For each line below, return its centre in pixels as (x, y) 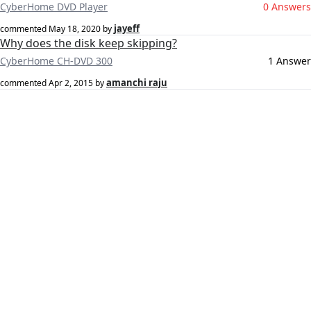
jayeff (127, 29)
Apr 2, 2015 (71, 83)
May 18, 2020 (75, 29)
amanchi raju (137, 83)
